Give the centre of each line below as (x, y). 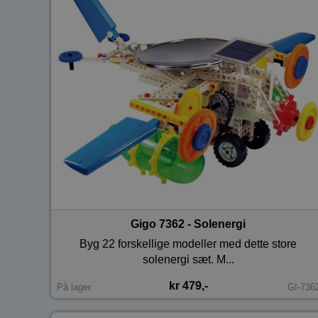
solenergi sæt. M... (188, 260)
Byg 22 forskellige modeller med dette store (188, 244)
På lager (74, 287)
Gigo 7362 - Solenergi (188, 224)
